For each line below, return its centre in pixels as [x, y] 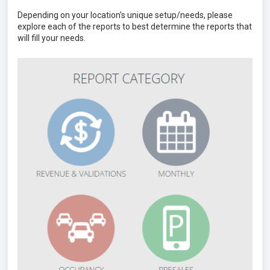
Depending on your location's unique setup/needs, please [125, 15]
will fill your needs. [52, 38]
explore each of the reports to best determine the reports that [135, 27]
